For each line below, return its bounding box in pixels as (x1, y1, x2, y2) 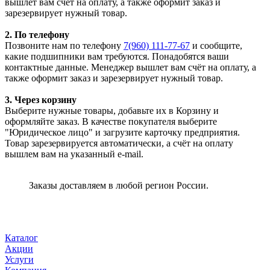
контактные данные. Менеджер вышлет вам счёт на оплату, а (5, 61, 256, 72)
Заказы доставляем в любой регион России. (29, 180, 209, 190)
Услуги (5, 254, 34, 265)
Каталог (5, 232, 38, 243)
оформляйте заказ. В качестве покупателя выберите (5, 116, 217, 127)
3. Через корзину (5, 94, 77, 105)
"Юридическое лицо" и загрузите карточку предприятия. (5, 127, 240, 137)
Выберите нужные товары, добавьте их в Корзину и (5, 105, 219, 116)
